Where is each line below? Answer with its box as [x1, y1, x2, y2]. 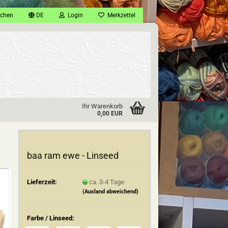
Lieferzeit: [27, 178, 58, 186]
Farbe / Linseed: [27, 214, 75, 222]
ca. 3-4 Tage [89, 178, 125, 186]
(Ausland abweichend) [82, 188, 139, 195]
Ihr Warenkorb [81, 102, 123, 110]
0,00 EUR [97, 110, 123, 117]
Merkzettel [104, 12, 135, 19]
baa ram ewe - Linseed [27, 150, 119, 161]
